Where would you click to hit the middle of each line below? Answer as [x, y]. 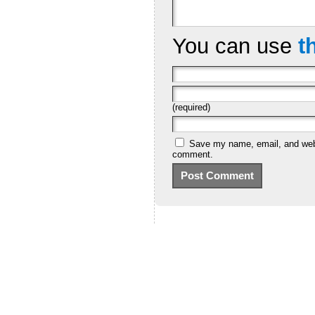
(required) [191, 107]
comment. [192, 154]
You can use [235, 46]
